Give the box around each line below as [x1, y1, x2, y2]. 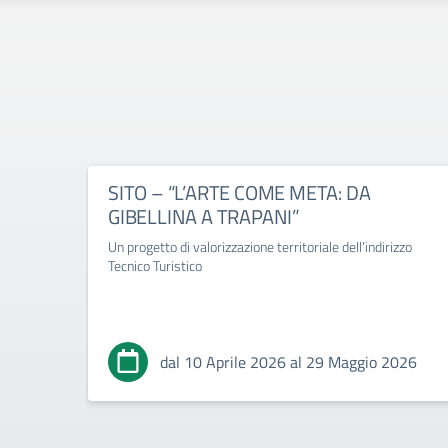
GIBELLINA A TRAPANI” [108, 200, 301, 232]
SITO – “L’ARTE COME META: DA [108, 176, 371, 208]
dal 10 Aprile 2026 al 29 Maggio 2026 [160, 349, 417, 374]
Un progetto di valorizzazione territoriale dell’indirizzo [108, 235, 412, 257]
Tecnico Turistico [108, 254, 202, 276]
